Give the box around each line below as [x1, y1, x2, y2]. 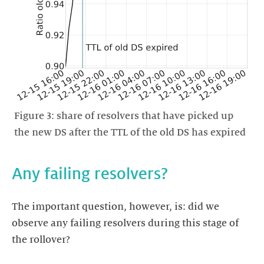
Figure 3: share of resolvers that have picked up [14, 110, 233, 121]
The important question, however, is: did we [12, 202, 219, 213]
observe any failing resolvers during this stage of [12, 218, 239, 229]
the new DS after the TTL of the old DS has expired [14, 127, 246, 138]
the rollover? [12, 235, 70, 246]
